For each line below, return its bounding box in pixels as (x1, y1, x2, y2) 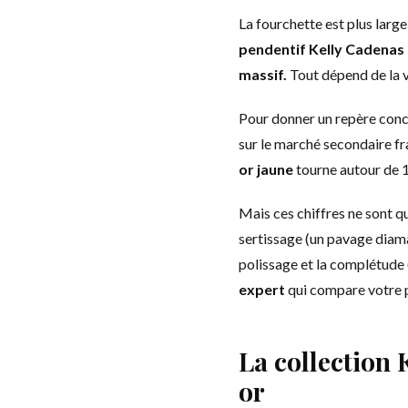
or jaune (239, 160, 293, 178)
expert (239, 280, 285, 298)
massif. (239, 66, 287, 83)
